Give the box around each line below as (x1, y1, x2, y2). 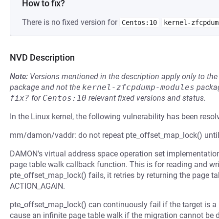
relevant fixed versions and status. (87, 93, 206, 103)
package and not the (10, 83, 82, 92)
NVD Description (10, 52, 75, 63)
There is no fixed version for (22, 18, 119, 27)
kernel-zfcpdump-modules (82, 83, 195, 92)
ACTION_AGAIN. (10, 181, 65, 191)
